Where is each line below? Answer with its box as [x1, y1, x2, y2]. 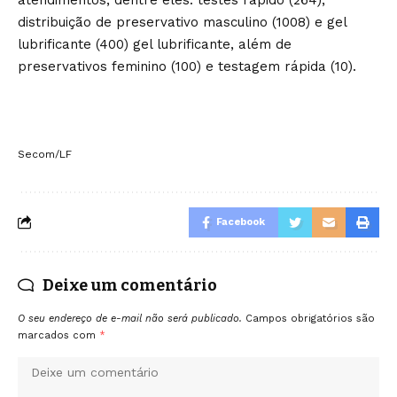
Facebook [216, 215, 265, 228]
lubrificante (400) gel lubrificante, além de [18, 35, 292, 52]
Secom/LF [18, 147, 72, 160]
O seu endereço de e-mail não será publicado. [18, 312, 242, 324]
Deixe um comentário [43, 275, 217, 295]
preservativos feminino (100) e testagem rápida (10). [18, 58, 356, 74]
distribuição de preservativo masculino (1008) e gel [18, 13, 346, 30]
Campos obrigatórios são [245, 312, 375, 324]
